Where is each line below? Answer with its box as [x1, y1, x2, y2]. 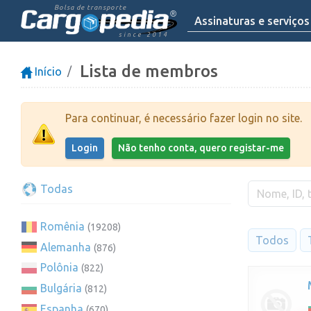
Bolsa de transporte [54, 3, 126, 11]
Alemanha [40, 240, 91, 253]
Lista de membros [80, 61, 218, 81]
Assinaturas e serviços [194, 15, 310, 27]
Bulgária [40, 282, 82, 295]
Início [32, 65, 62, 78]
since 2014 [119, 31, 169, 38]
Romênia [40, 219, 85, 233]
